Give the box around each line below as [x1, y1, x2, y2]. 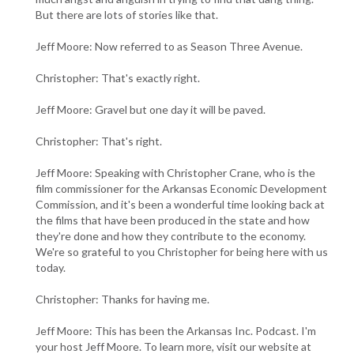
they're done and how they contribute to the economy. [36, 228, 306, 243]
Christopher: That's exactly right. [36, 70, 200, 85]
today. [36, 260, 66, 274]
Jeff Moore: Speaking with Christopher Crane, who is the [36, 165, 315, 179]
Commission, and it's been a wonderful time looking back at [36, 197, 325, 211]
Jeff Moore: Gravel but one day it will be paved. [36, 102, 265, 116]
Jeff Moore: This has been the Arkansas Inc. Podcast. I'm [36, 323, 316, 337]
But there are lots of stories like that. [36, 7, 218, 21]
